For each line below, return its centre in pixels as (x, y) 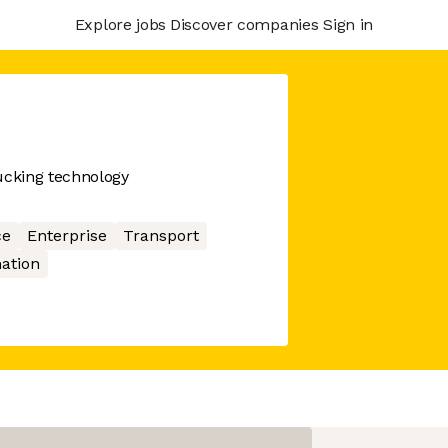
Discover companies (244, 24)
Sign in (348, 24)
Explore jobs (120, 24)
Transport (160, 235)
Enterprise (66, 235)
